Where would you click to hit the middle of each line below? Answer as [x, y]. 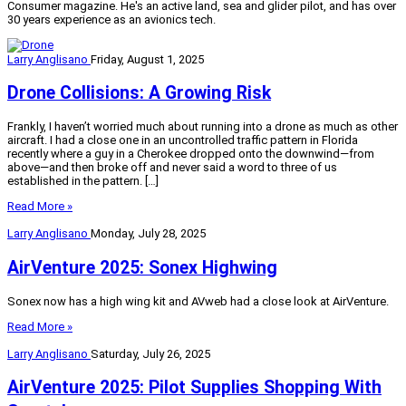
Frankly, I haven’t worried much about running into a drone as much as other [203, 127]
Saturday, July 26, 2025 [150, 353]
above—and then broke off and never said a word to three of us [172, 168]
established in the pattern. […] [83, 181]
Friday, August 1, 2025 [147, 59]
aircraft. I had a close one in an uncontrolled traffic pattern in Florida [183, 140]
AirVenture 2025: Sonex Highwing [142, 267]
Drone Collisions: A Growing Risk [139, 93]
